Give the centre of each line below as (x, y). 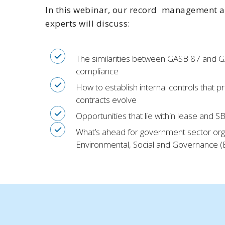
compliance (97, 71)
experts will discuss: (90, 23)
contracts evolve (106, 99)
